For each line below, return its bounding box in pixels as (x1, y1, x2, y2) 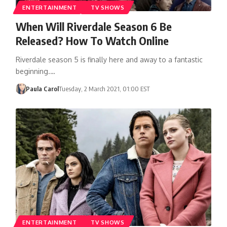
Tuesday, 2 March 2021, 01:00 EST (59, 84, 150, 93)
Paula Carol (26, 84, 59, 93)
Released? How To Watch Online (15, 33, 169, 48)
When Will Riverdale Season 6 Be (15, 19, 172, 33)
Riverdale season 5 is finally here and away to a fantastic (15, 55, 203, 64)
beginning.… (15, 66, 55, 75)
